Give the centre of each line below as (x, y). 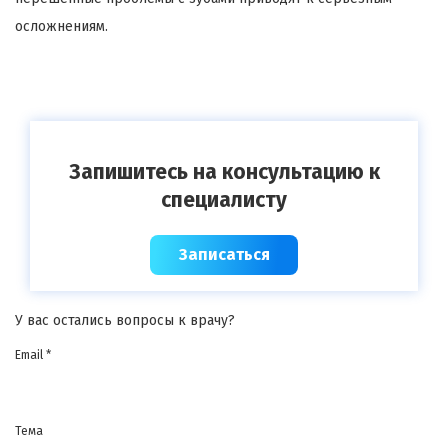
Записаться (224, 255)
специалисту (224, 200)
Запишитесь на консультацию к (224, 172)
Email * (33, 355)
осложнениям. (61, 27)
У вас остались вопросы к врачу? (125, 321)
